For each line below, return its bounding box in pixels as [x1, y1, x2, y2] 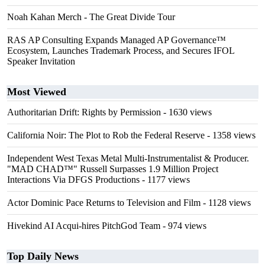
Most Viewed [7, 86, 66, 98]
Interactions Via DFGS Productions [7, 174, 140, 185]
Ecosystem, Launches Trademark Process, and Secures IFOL [7, 46, 234, 56]
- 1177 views [140, 174, 190, 185]
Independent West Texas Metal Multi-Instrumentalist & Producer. [7, 153, 249, 163]
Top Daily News [7, 250, 79, 262]
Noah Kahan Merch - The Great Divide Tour [7, 12, 175, 22]
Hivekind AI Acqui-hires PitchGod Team [7, 221, 160, 231]
